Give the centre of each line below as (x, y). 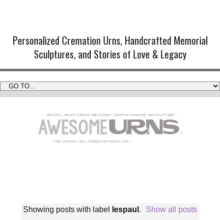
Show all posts (172, 210)
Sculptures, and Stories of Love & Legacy (110, 54)
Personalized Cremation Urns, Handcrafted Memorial (110, 41)
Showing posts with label (67, 210)
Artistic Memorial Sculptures (110, 21)
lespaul (125, 210)
